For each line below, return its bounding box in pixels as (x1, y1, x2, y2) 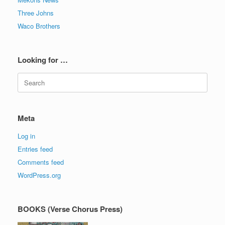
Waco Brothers (18, 21, 60, 31)
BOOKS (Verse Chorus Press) (18, 203, 123, 215)
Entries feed (18, 144, 53, 154)
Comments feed (18, 157, 64, 167)
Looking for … (18, 54, 68, 66)
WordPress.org (18, 170, 61, 180)
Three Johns (18, 8, 54, 18)
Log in (18, 131, 35, 141)
